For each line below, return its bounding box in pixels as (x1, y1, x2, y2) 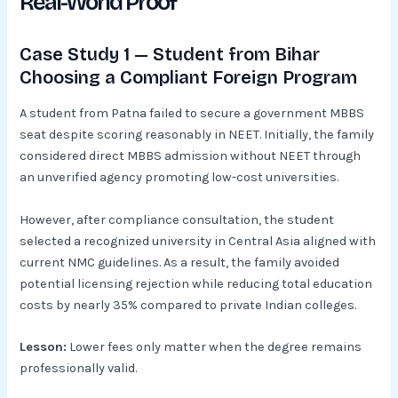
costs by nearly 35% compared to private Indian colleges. (20, 297, 357, 313)
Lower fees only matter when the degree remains (67, 338, 362, 354)
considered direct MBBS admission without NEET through (20, 148, 362, 164)
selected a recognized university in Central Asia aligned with (20, 233, 377, 249)
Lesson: (20, 338, 68, 354)
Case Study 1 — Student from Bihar (20, 44, 321, 66)
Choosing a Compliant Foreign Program (20, 67, 358, 89)
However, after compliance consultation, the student (20, 211, 335, 227)
